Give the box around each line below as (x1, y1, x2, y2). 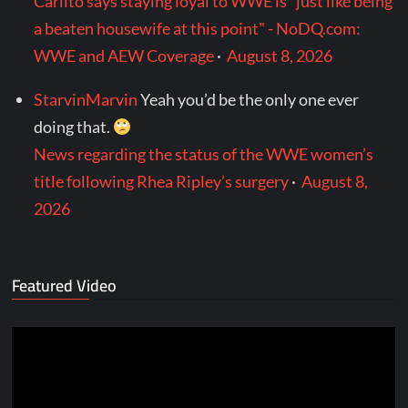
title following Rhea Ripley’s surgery (34, 171, 290, 192)
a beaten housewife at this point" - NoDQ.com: (34, 18, 362, 39)
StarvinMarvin (34, 89, 138, 110)
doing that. (34, 117, 114, 138)
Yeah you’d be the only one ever (140, 89, 360, 110)
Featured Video (12, 270, 117, 301)
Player (11, 357, 57, 378)
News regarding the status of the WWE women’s (34, 144, 374, 165)
